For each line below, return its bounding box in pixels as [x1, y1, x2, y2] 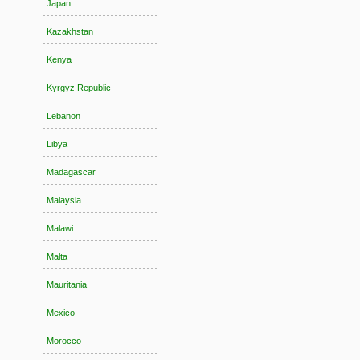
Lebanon [47, 111, 81, 121]
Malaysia [47, 195, 82, 206]
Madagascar [47, 167, 96, 178]
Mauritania [47, 280, 88, 290]
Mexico [47, 308, 76, 318]
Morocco [47, 336, 82, 346]
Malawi [47, 223, 74, 234]
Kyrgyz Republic [47, 83, 112, 93]
